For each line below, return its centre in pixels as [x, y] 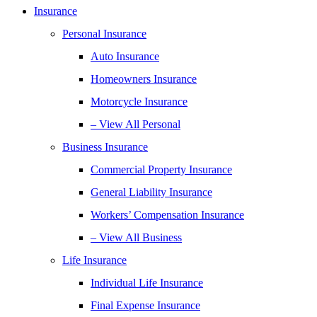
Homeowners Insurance [144, 79]
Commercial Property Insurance [161, 169]
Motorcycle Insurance [139, 102]
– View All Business [136, 237]
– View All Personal [136, 124]
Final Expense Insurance [145, 305]
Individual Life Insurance [147, 283]
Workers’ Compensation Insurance [167, 215]
